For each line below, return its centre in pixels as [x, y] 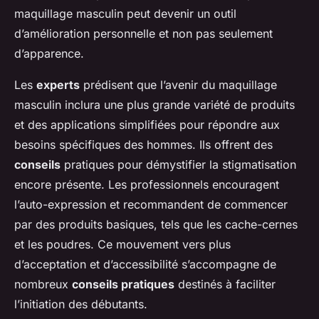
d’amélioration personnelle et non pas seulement [143, 34]
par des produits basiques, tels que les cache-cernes [156, 225]
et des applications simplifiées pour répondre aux [147, 125]
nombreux [43, 284]
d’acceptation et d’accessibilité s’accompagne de [145, 265]
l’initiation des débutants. [81, 304]
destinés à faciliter [225, 284]
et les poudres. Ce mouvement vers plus [122, 245]
